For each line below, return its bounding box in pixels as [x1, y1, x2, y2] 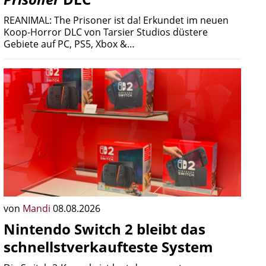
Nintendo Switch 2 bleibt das [4, 219, 205, 239]
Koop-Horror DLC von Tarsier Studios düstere [4, 26, 208, 39]
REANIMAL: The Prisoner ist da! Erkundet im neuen [4, 14, 229, 27]
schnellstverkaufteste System [4, 237, 213, 256]
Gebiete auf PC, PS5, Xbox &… [4, 37, 135, 50]
